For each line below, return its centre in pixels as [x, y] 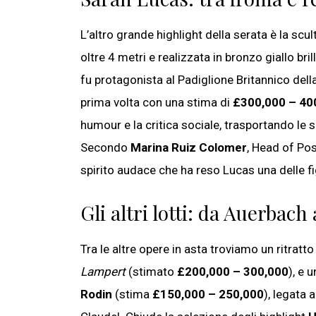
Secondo [105, 148]
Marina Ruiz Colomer [189, 148]
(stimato [151, 272]
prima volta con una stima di [157, 103]
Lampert [103, 272]
